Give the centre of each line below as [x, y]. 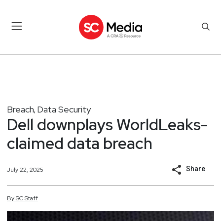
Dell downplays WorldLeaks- [107, 124]
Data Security [64, 109]
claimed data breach [80, 143]
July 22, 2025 [25, 169]
